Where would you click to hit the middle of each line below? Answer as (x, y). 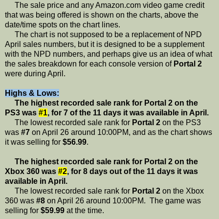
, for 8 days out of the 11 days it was (132, 171)
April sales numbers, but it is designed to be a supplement (105, 44)
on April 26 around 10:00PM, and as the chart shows (121, 132)
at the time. (84, 210)
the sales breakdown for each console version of (89, 64)
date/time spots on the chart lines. (63, 24)
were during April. (35, 73)
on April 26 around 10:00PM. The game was (123, 200)
